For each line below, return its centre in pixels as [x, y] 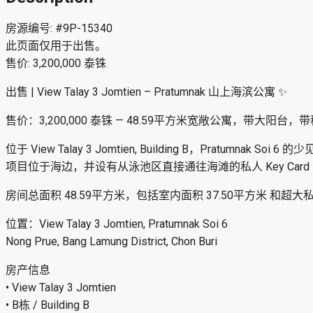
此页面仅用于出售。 [56, 46]
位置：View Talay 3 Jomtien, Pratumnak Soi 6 [117, 224]
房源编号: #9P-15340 [59, 29]
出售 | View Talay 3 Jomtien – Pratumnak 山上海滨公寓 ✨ [146, 92]
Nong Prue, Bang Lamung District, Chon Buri [111, 242]
